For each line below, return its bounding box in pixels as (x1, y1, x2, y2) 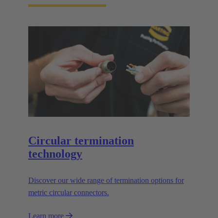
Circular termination (28, 134, 134, 147)
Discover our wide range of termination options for (28, 176, 184, 184)
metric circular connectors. (28, 188, 109, 197)
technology (28, 147, 82, 160)
